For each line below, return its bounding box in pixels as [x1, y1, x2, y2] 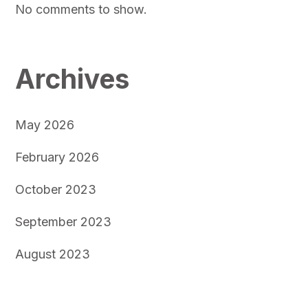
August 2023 [14, 246, 90, 261]
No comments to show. [14, 1, 147, 16]
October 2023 [14, 181, 96, 197]
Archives [14, 62, 129, 95]
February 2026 [14, 149, 99, 164]
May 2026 [14, 117, 74, 132]
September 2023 [14, 214, 111, 229]
